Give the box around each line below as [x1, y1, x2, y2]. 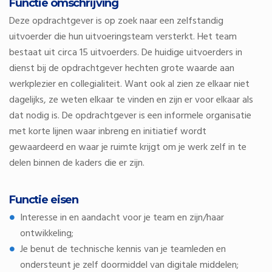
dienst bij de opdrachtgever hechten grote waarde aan [9, 61, 234, 76]
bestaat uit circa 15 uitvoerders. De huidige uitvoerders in [9, 45, 242, 61]
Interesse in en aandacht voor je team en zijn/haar [20, 210, 224, 226]
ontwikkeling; [20, 226, 73, 242]
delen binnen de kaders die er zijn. [9, 155, 144, 171]
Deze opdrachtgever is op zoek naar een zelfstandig [9, 13, 223, 29]
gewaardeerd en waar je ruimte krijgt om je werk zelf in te [9, 140, 246, 155]
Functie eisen [9, 193, 79, 206]
